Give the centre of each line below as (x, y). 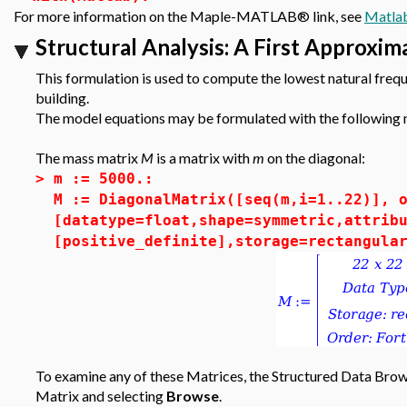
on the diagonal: (315, 158)
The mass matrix (88, 158)
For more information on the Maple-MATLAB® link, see (189, 16)
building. (62, 98)
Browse (193, 396)
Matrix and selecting (101, 396)
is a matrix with (203, 158)
